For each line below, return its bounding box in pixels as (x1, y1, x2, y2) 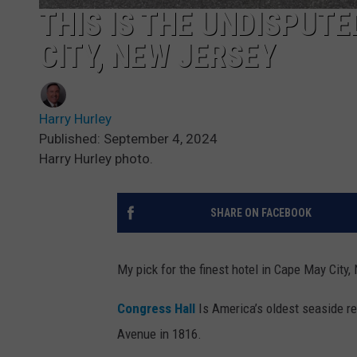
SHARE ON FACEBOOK (210, 206, 312, 219)
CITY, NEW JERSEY (39, 37, 276, 75)
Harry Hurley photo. (39, 150, 153, 167)
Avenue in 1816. (117, 325, 202, 342)
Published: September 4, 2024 (39, 130, 218, 147)
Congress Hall (117, 300, 195, 316)
